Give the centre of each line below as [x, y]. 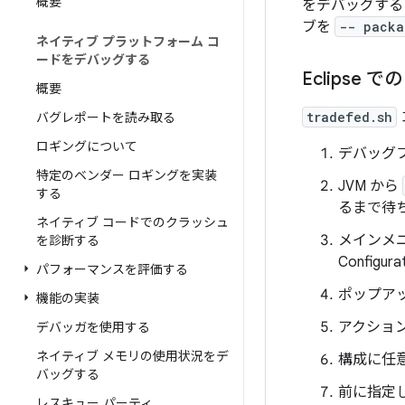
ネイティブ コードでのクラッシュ [132, 222]
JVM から [370, 186]
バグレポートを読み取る [106, 118]
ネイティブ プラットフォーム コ [128, 42]
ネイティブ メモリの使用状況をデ [132, 356]
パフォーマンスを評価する [112, 269]
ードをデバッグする [93, 60]
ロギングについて [87, 146]
